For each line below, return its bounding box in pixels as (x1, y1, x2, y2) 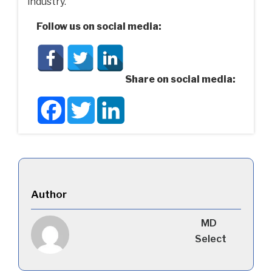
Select (194, 233, 226, 245)
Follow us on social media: (36, 20, 161, 32)
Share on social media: (125, 73, 236, 86)
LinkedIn (124, 95, 166, 107)
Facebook (65, 95, 112, 107)
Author (31, 188, 67, 201)
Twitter (95, 95, 130, 107)
